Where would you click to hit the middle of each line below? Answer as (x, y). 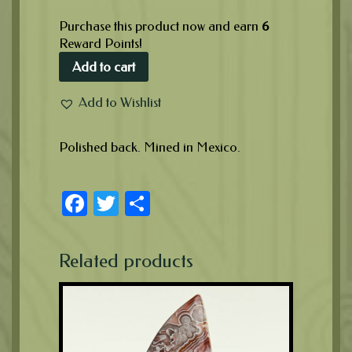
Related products (126, 260)
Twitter (152, 203)
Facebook (137, 203)
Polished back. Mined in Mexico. (150, 147)
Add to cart (104, 66)
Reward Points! (101, 44)
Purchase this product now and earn (160, 26)
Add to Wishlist (120, 103)
